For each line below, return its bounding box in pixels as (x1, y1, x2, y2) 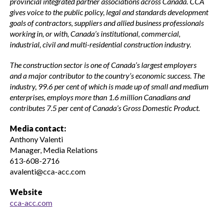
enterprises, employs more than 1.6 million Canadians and (10, 92, 190, 102)
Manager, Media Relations (10, 145, 101, 154)
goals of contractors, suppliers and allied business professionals (10, 18, 204, 27)
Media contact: (10, 123, 66, 133)
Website (10, 187, 43, 197)
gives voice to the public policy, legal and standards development (10, 7, 208, 17)
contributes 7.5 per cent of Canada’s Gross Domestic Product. (10, 103, 200, 112)
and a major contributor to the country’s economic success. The (10, 70, 205, 80)
